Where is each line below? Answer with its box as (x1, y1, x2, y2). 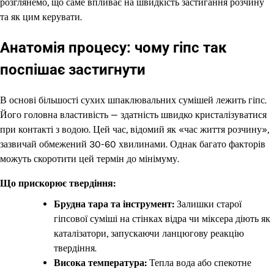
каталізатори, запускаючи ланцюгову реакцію (54, 227, 244, 239)
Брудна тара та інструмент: (54, 198, 174, 210)
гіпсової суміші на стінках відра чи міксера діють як (54, 212, 270, 224)
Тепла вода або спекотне (147, 256, 251, 268)
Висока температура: (54, 256, 147, 268)
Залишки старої (174, 198, 242, 210)
